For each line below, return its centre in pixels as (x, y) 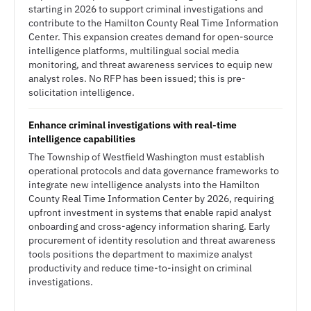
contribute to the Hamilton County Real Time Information (153, 23)
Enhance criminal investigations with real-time (133, 125)
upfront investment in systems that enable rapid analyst (150, 212)
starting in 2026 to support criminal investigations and (146, 9)
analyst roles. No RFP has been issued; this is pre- (137, 78)
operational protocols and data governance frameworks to (154, 171)
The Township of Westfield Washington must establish (146, 157)
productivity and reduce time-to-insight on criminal (140, 268)
